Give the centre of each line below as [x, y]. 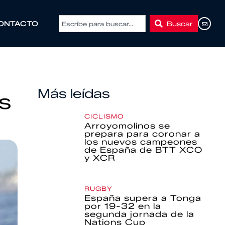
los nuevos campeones [141, 142]
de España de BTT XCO [144, 150]
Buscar [180, 23]
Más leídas [74, 93]
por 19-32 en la [123, 206]
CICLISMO [104, 116]
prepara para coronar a [143, 134]
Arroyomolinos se [128, 126]
